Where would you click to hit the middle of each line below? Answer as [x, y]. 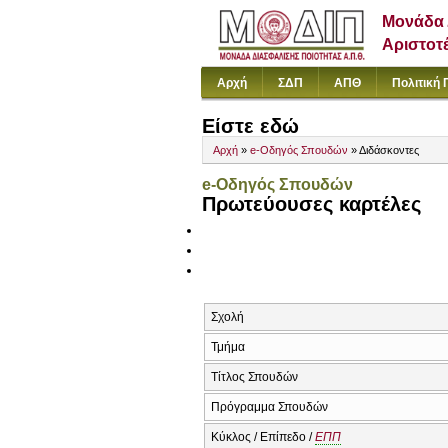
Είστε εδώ [250, 126]
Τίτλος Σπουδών [254, 376]
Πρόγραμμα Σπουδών [269, 406]
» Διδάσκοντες [383, 150]
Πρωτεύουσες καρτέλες [311, 204]
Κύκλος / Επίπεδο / [263, 436]
